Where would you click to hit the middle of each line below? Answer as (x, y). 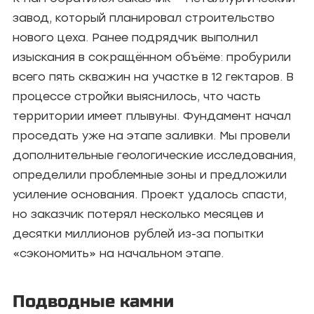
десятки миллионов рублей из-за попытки (138, 234)
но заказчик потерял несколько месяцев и (138, 214)
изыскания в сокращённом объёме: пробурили (152, 57)
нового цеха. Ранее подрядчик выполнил (135, 37)
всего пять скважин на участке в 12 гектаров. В (153, 77)
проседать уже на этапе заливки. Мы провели (151, 136)
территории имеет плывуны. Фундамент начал (152, 116)
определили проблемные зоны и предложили (150, 175)
